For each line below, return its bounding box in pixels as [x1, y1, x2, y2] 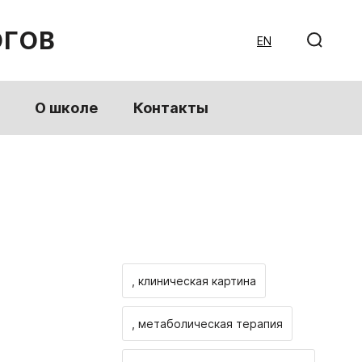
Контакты [133, 99, 208, 116]
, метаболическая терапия [132, 316, 283, 330]
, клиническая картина [132, 273, 256, 288]
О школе [34, 99, 98, 116]
